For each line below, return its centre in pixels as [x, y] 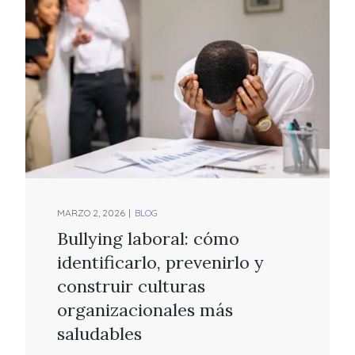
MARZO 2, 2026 [92, 212]
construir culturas [132, 286]
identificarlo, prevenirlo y [161, 262]
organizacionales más [145, 309]
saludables [100, 333]
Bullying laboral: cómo [149, 238]
